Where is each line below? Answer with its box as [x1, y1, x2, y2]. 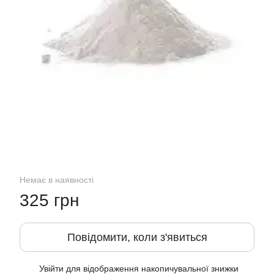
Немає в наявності [20, 175, 94, 185]
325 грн [20, 191, 79, 210]
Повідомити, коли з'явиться [67, 231, 207, 243]
